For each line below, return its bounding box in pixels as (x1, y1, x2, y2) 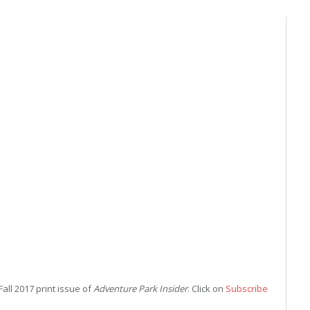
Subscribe (226, 282, 268, 295)
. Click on (188, 282, 226, 295)
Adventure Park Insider (93, 282, 188, 295)
